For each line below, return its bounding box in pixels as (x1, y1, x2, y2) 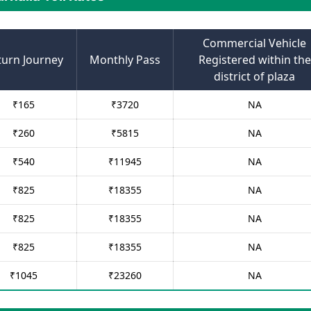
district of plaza (214, 69, 295, 84)
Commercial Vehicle (203, 35, 306, 51)
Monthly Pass (90, 52, 160, 67)
